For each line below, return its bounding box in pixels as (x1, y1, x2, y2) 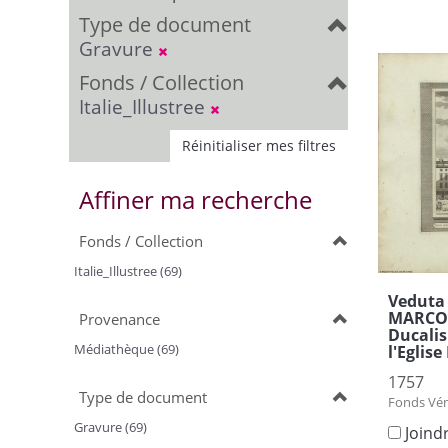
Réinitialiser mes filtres (182, 136, 336, 155)
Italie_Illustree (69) (74, 262, 182, 280)
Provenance (79, 309, 160, 329)
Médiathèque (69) (74, 340, 179, 358)
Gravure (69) (74, 418, 147, 436)
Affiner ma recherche (79, 183, 312, 216)
